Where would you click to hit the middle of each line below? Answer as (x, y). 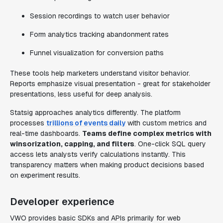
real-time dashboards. (46, 133)
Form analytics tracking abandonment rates (99, 34)
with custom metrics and (166, 123)
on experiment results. (45, 175)
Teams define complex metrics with (147, 133)
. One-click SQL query (170, 144)
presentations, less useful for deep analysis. (81, 94)
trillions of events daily (86, 123)
